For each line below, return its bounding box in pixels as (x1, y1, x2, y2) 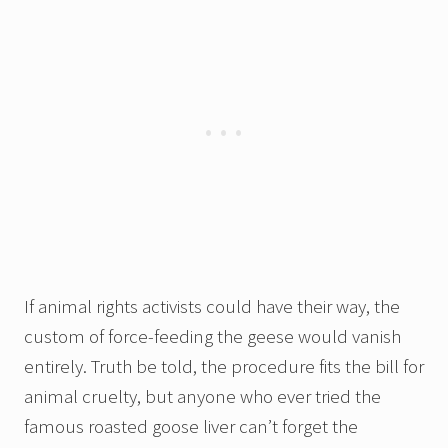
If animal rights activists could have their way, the (24, 294, 400, 319)
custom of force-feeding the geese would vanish (24, 324, 401, 349)
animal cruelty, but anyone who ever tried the (24, 384, 381, 409)
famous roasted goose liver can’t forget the (24, 414, 358, 439)
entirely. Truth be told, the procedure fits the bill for (24, 354, 424, 379)
